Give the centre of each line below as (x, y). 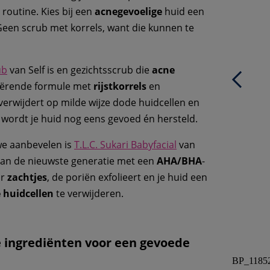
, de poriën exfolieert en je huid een (127, 177)
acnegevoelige (128, 12)
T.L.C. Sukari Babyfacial (125, 145)
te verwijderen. (89, 194)
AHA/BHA (179, 161)
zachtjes (27, 177)
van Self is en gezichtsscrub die (80, 70)
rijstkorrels (120, 86)
